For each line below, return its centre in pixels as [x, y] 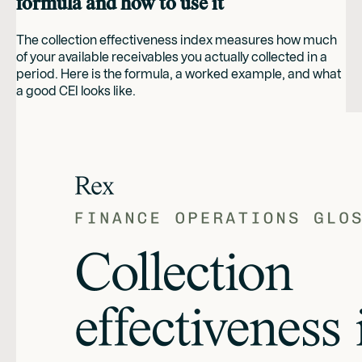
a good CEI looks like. [76, 90]
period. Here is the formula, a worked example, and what [179, 74]
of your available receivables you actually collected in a [172, 57]
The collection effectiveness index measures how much [177, 40]
